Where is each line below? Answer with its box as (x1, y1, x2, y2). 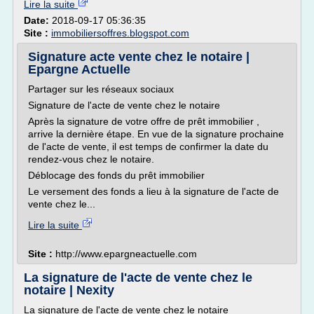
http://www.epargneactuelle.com (55, 248, 197, 259)
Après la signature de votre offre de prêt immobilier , (28, 116, 259, 127)
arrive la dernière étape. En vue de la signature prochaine (28, 128, 284, 139)
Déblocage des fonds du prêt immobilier (28, 170, 205, 181)
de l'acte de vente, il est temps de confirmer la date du (28, 141, 268, 152)
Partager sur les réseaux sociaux (28, 83, 174, 95)
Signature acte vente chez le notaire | (28, 50, 250, 64)
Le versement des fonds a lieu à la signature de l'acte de (28, 186, 279, 197)
